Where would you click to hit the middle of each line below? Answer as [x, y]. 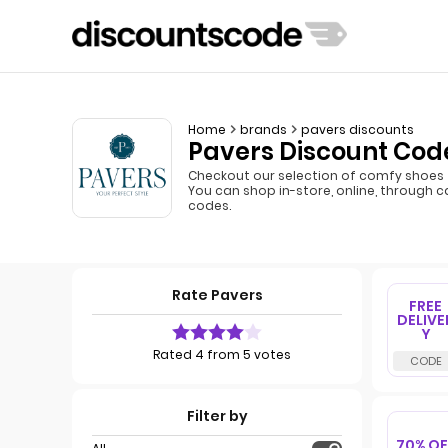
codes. [209, 205]
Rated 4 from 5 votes [222, 354]
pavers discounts [357, 129]
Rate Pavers [217, 295]
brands [263, 129]
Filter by [217, 416]
